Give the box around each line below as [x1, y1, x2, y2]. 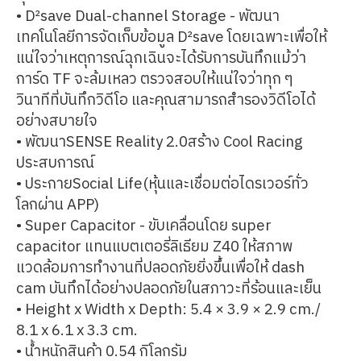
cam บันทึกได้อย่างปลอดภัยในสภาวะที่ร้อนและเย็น [16, 276, 322, 301]
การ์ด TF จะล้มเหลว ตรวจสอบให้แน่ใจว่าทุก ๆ [16, 67, 293, 92]
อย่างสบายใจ [16, 109, 98, 134]
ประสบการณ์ [16, 151, 94, 176]
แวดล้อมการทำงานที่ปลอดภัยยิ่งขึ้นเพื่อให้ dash [16, 255, 305, 280]
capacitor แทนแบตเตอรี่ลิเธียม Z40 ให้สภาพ [16, 234, 293, 259]
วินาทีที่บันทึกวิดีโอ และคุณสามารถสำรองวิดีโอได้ [16, 88, 316, 113]
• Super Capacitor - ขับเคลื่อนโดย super [16, 214, 272, 239]
